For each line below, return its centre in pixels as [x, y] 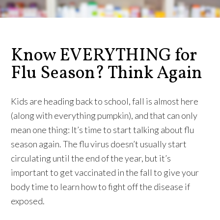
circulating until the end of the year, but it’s [91, 158]
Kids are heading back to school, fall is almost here [105, 101]
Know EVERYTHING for [104, 56]
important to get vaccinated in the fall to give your [105, 172]
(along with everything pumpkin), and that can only [104, 115]
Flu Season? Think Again [107, 74]
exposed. [28, 201]
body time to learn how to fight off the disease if [101, 187]
